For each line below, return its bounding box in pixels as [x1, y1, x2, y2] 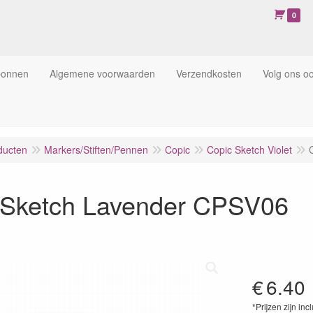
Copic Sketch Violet [207, 143, 292, 156]
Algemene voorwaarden [50, 66, 155, 80]
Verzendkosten [176, 66, 242, 80]
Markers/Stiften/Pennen [44, 143, 148, 156]
